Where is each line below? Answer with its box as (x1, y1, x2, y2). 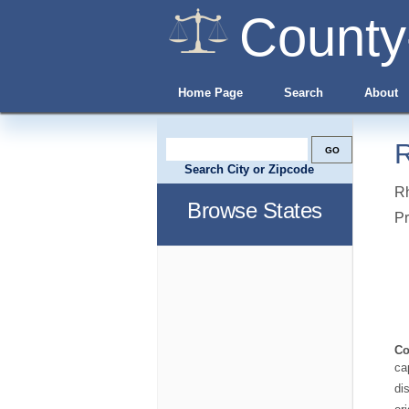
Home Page (177, 86, 243, 100)
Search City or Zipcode (184, 163, 314, 176)
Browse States (187, 198, 322, 223)
